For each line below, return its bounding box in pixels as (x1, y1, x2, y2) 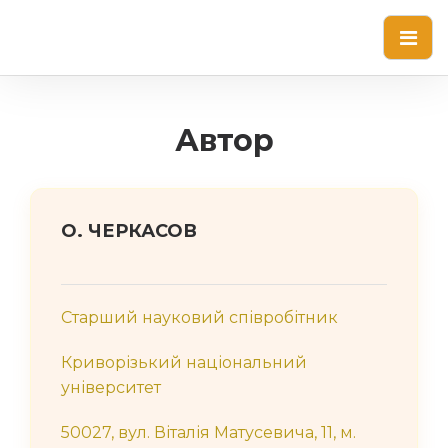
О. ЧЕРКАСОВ (61, 220, 197, 242)
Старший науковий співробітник (61, 308, 338, 327)
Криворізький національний (61, 353, 307, 372)
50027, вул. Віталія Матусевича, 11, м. (61, 423, 356, 442)
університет (61, 378, 161, 397)
